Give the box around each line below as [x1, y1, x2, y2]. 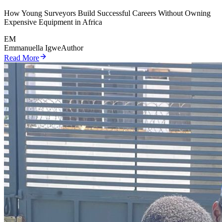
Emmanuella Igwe [4, 44, 61, 53]
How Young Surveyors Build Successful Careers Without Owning [4, 9, 211, 18]
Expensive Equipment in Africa [4, 18, 102, 27]
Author [61, 44, 83, 53]
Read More [4, 54, 39, 62]
